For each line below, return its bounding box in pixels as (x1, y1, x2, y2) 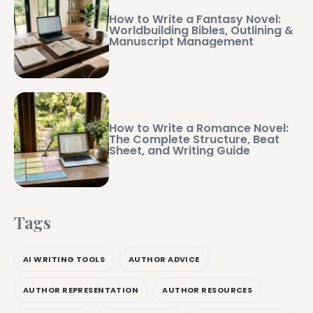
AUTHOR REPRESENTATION (23, 284, 139, 296)
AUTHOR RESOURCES (162, 284, 253, 296)
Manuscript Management (109, 34, 254, 50)
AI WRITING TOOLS (23, 253, 105, 265)
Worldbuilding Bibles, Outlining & (109, 22, 293, 39)
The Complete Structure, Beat (109, 131, 279, 148)
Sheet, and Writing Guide (109, 143, 250, 159)
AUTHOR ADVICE (129, 253, 200, 265)
